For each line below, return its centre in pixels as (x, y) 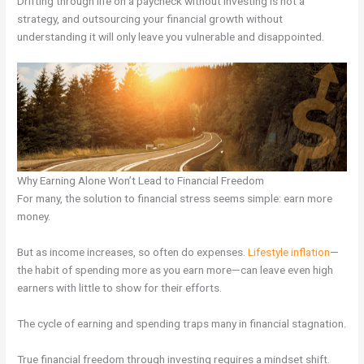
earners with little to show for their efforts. (120, 288)
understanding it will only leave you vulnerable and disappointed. (171, 36)
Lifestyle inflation (289, 252)
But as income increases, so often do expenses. (133, 252)
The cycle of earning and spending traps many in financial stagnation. (182, 323)
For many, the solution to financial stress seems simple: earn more (175, 199)
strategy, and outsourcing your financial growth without (150, 18)
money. (34, 217)
